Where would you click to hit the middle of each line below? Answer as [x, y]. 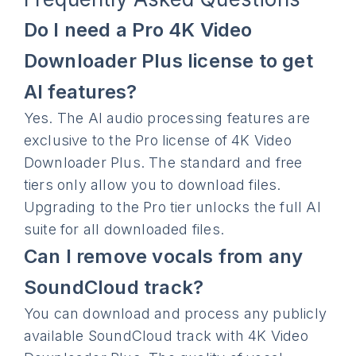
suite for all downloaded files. [124, 229]
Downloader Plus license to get [168, 61]
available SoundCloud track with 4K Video [166, 336]
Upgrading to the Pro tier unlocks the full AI [172, 207]
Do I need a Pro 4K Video [138, 30]
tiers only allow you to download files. [152, 185]
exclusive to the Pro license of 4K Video [157, 140]
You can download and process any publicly [175, 313]
